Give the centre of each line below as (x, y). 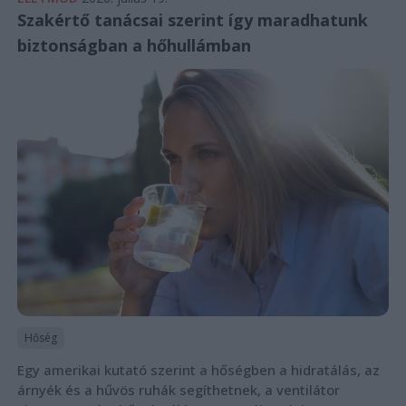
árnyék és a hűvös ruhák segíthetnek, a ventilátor (178, 390)
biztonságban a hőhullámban (134, 45)
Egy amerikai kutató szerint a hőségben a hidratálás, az (198, 370)
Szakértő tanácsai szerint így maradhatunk (192, 19)
